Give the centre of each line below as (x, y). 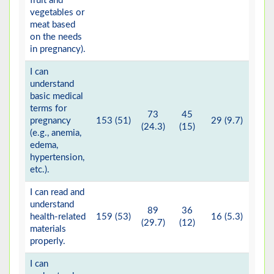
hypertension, (57, 158)
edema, (44, 146)
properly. (48, 242)
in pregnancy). (58, 50)
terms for (48, 109)
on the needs (56, 37)
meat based (53, 25)
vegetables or (57, 13)
